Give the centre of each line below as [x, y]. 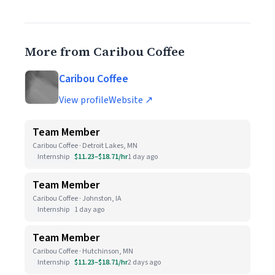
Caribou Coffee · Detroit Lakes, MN [85, 146]
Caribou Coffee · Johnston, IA [77, 199]
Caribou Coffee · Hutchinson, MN [83, 251]
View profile [84, 100]
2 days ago [144, 262]
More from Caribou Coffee [105, 52]
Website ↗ [131, 100]
